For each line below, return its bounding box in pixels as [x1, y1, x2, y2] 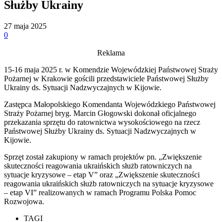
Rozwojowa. [4, 197, 44, 206]
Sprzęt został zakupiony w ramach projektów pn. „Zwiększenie [4, 152, 202, 161]
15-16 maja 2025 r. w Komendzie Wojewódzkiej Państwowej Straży [4, 65, 218, 74]
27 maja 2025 [4, 21, 47, 30]
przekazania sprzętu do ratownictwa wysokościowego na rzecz [4, 117, 200, 126]
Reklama [97, 48, 125, 57]
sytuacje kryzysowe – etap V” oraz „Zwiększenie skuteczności [4, 170, 200, 179]
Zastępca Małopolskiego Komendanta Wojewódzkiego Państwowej [4, 100, 216, 109]
